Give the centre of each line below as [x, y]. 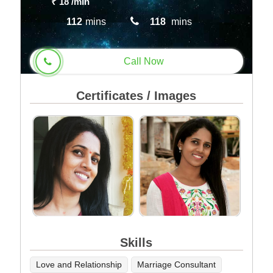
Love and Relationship [79, 264]
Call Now [144, 61]
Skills [136, 243]
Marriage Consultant [177, 264]
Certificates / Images [136, 96]
